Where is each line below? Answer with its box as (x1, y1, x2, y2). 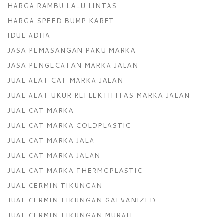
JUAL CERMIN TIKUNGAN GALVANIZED (7, 195, 155, 205)
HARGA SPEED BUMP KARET (7, 15, 114, 26)
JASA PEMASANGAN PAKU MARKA (7, 45, 136, 56)
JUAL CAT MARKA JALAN (7, 150, 100, 160)
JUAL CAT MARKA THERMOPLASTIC (7, 165, 142, 175)
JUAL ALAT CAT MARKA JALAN (7, 75, 123, 86)
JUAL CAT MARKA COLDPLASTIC (7, 120, 131, 130)
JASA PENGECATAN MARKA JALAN (7, 60, 138, 71)
